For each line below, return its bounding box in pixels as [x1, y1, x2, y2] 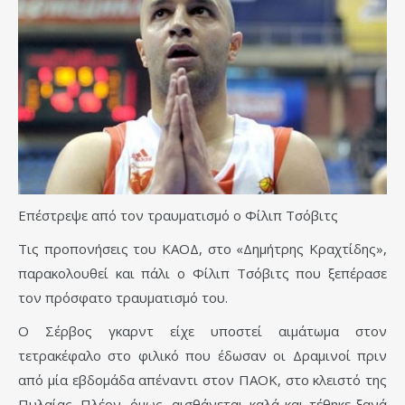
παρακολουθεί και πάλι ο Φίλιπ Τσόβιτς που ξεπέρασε [18, 264, 387, 283]
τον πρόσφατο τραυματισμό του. [18, 288, 228, 307]
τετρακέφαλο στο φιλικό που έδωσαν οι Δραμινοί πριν [18, 346, 387, 365]
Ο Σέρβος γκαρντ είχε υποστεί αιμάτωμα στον [18, 322, 387, 341]
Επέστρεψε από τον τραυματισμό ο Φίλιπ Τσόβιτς [18, 206, 338, 225]
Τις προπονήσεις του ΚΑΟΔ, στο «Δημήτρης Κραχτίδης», [18, 240, 387, 259]
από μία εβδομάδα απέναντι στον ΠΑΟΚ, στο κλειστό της [18, 371, 387, 390]
